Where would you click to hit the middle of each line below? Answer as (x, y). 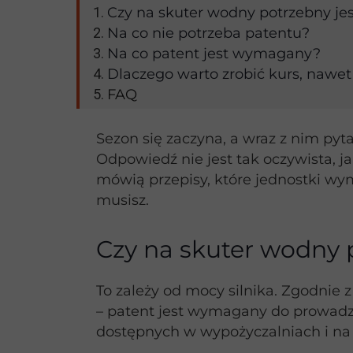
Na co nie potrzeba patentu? (208, 33)
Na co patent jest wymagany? (214, 54)
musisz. (123, 200)
